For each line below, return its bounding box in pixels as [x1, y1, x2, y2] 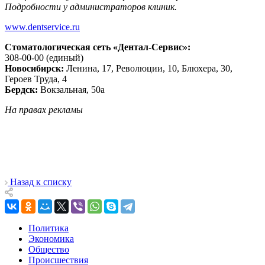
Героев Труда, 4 [5, 73, 67, 84]
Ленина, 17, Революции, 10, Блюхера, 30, [64, 63, 232, 73]
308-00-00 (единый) [5, 52, 83, 63]
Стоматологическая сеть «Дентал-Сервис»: [5, 41, 190, 52]
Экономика [28, 233, 74, 244]
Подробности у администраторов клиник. [5, 1, 177, 12]
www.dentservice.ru [5, 21, 80, 32]
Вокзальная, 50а [38, 84, 105, 95]
